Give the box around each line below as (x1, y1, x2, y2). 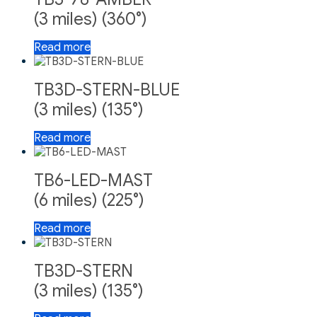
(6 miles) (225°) (34, 190, 144, 211)
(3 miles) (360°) (34, 8, 147, 30)
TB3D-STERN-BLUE (34, 79, 180, 100)
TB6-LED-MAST (34, 170, 153, 191)
